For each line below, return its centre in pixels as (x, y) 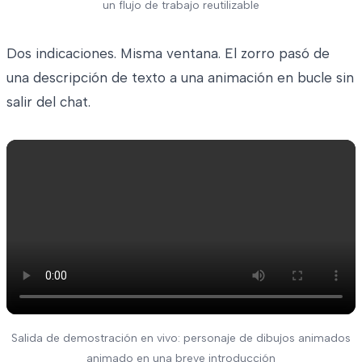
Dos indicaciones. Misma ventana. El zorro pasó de (168, 54)
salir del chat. (48, 102)
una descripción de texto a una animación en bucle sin (180, 78)
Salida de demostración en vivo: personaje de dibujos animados (181, 339)
